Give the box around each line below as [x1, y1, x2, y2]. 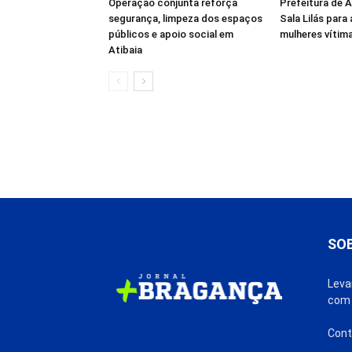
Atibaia [108, 43, 142, 56]
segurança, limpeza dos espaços [108, 12, 262, 24]
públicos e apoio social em [108, 27, 233, 40]
